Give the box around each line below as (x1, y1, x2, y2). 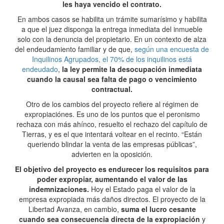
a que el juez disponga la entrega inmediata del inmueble (21, 24, 202, 34)
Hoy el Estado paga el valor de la (88, 184, 195, 194)
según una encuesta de (134, 44, 209, 54)
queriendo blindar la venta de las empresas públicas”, (27, 139, 197, 149)
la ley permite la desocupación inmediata (62, 64, 202, 74)
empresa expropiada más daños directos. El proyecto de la (18, 194, 205, 204)
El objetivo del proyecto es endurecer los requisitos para (15, 164, 209, 174)
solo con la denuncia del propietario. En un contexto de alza (17, 34, 206, 44)
